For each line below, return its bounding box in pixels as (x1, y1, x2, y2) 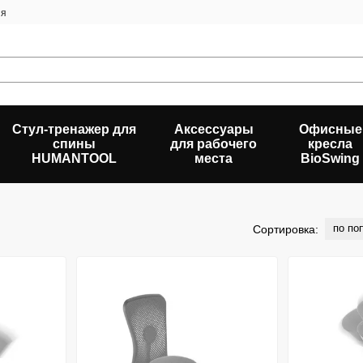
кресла (308, 137, 353, 151)
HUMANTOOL (32, 152, 117, 165)
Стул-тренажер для (12, 122, 137, 136)
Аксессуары (173, 122, 254, 136)
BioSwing (301, 152, 361, 165)
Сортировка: (253, 222, 318, 236)
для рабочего (170, 137, 258, 151)
